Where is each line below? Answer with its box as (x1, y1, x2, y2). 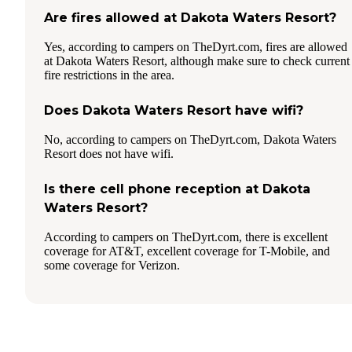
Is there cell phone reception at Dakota (44, 181, 310, 196)
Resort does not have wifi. (44, 146, 174, 160)
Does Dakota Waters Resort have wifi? (44, 102, 303, 118)
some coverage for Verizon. (44, 258, 180, 272)
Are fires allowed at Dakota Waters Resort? (44, 9, 336, 25)
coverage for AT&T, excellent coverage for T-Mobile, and (44, 244, 330, 258)
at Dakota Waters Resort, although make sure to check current (44, 53, 350, 68)
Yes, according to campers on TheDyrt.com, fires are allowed (44, 39, 347, 53)
